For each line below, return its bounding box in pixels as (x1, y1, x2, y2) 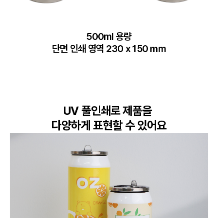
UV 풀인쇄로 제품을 (63, 103, 155, 118)
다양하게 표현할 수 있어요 (51, 118, 167, 132)
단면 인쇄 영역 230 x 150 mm (52, 42, 166, 54)
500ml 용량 (86, 30, 132, 42)
